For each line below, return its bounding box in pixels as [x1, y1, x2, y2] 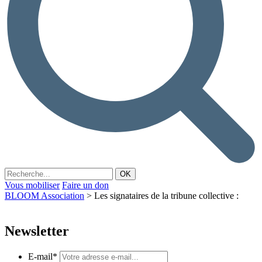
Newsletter [5, 223, 69, 239]
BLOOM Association [5, 190, 84, 201]
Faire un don [62, 180, 109, 190]
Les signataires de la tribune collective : [94, 190, 239, 201]
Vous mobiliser [5, 180, 60, 190]
